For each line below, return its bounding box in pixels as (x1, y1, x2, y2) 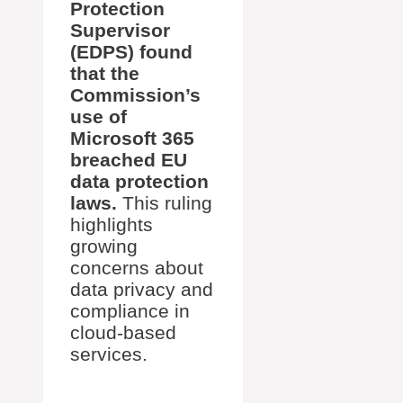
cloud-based (70, 322, 176, 344)
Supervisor (70, 20, 170, 41)
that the (70, 63, 139, 85)
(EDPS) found (70, 41, 193, 63)
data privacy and (70, 279, 213, 300)
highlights (70, 214, 153, 236)
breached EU (70, 149, 187, 171)
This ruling (117, 193, 212, 214)
